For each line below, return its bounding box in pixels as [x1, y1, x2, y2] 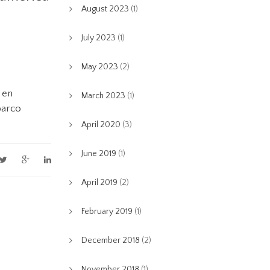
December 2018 [81, 236, 140, 245]
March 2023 [81, 91, 125, 101]
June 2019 [81, 149, 116, 159]
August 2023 [81, 4, 129, 14]
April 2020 [81, 120, 121, 130]
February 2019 [81, 207, 133, 216]
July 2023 [81, 33, 116, 43]
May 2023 [81, 62, 118, 72]
